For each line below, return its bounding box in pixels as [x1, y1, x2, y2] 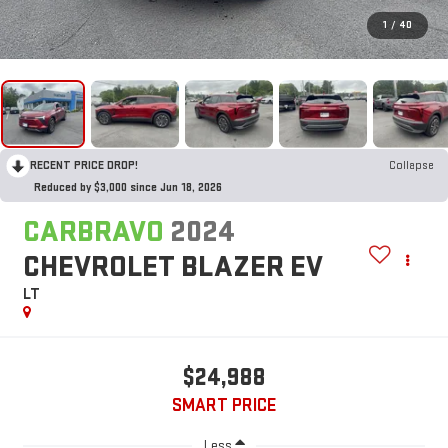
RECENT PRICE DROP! [30, 157, 138, 173]
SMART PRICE [172, 395, 276, 417]
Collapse [389, 157, 434, 173]
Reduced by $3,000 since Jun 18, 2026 [34, 179, 222, 195]
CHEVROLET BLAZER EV [22, 249, 323, 286]
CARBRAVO [22, 214, 164, 251]
